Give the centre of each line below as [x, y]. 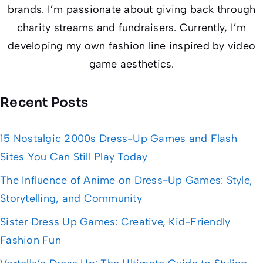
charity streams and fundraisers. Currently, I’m [131, 28]
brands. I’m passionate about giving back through [131, 10]
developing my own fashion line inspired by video [131, 46]
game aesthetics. [131, 64]
